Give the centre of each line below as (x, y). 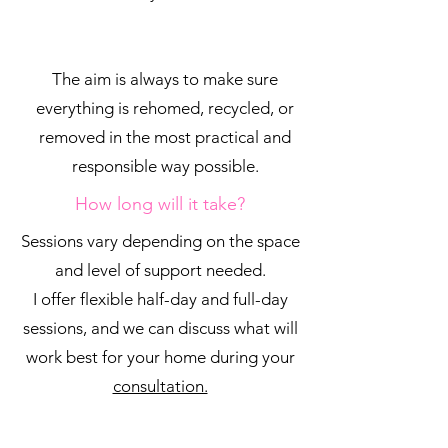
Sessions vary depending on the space (160, 241)
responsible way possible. (165, 166)
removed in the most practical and (165, 137)
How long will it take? (160, 204)
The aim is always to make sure (165, 79)
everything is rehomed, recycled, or (165, 108)
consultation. (160, 386)
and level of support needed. (160, 270)
